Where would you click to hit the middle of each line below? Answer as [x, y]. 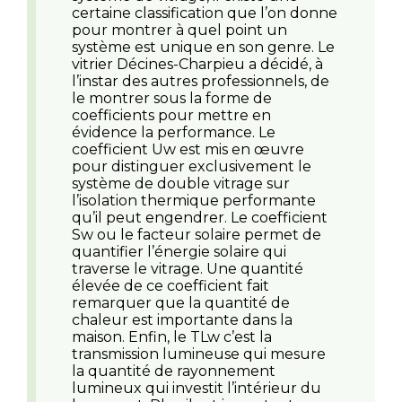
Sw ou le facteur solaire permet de [197, 234]
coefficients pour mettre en [171, 115]
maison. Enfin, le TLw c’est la [172, 336]
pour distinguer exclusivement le [192, 166]
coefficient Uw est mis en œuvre [188, 149]
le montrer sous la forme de [172, 98]
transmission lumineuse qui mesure [199, 354]
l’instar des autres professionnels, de [201, 81]
